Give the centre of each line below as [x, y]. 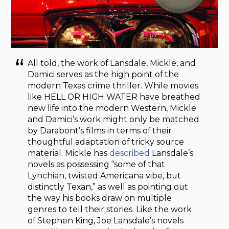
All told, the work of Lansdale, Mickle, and [112, 63]
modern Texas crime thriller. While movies [113, 86]
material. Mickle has [69, 153]
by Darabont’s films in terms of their [100, 131]
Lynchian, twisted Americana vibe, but [105, 176]
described [130, 153]
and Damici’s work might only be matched [114, 120]
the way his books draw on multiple [100, 198]
